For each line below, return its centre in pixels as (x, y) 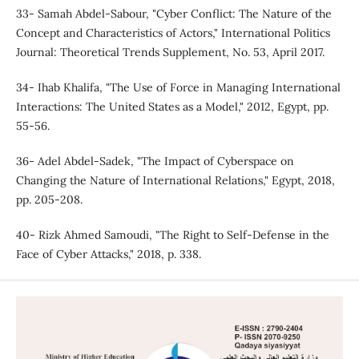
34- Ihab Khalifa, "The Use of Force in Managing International (178, 88)
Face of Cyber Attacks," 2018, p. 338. (108, 254)
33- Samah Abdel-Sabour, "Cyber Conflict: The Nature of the (173, 14)
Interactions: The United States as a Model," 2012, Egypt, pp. (172, 107)
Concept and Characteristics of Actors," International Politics (173, 33)
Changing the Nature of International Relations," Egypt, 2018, (175, 181)
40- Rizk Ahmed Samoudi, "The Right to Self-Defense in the (172, 235)
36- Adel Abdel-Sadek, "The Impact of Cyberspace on (155, 161)
